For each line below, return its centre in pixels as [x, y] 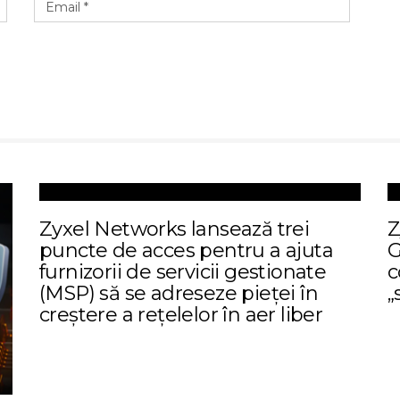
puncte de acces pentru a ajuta [186, 250]
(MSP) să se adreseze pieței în [179, 293]
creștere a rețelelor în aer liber [181, 315]
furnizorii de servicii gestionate [183, 272]
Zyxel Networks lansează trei [175, 229]
